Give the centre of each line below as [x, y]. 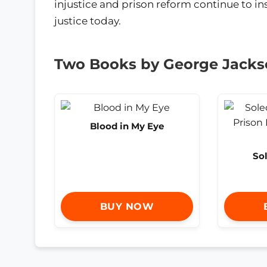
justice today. [88, 21]
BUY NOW [127, 206]
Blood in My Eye [127, 126]
